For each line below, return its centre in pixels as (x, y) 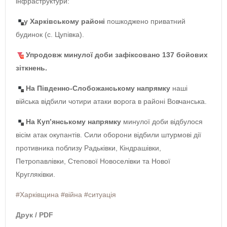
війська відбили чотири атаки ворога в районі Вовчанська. (111, 101)
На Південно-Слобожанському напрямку (98, 88)
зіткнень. (31, 68)
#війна (71, 194)
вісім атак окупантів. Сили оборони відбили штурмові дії (108, 135)
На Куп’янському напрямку (73, 121)
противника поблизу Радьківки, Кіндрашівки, (88, 148)
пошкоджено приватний (145, 21)
